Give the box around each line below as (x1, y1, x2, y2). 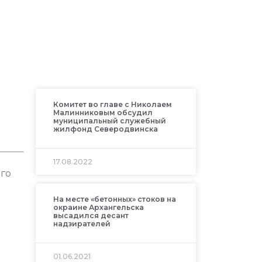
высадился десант (53, 211, 129, 220)
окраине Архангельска (53, 203, 144, 212)
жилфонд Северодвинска (53, 125, 158, 134)
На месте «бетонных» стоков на (53, 195, 176, 204)
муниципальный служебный (53, 116, 166, 126)
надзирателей (53, 219, 111, 229)
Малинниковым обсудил (53, 108, 153, 118)
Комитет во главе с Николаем (53, 100, 172, 109)
